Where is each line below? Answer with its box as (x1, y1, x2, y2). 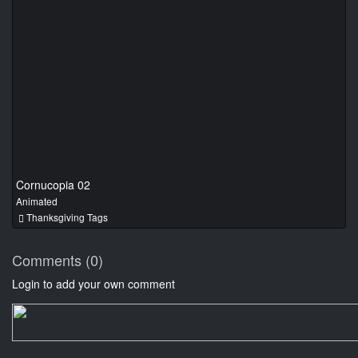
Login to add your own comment (12, 275, 175, 292)
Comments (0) (12, 249, 103, 270)
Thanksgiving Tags (24, 209, 108, 224)
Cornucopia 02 (16, 176, 90, 193)
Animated (16, 193, 58, 208)
